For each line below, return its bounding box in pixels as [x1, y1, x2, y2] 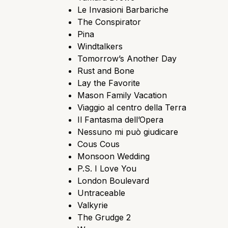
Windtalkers [77, 41, 123, 51]
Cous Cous [77, 138, 120, 149]
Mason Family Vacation [77, 90, 167, 100]
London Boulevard [77, 175, 149, 186]
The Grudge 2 [77, 212, 131, 222]
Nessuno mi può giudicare [77, 126, 178, 137]
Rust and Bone [77, 65, 134, 76]
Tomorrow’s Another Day [77, 53, 177, 64]
